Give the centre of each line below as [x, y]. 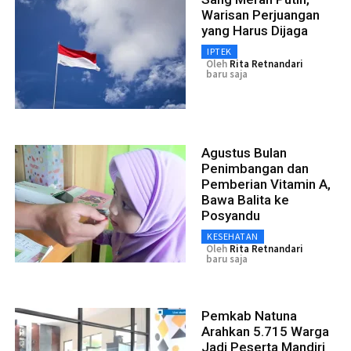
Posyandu [231, 216]
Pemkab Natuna [249, 316]
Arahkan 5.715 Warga [265, 332]
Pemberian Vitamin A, [266, 185]
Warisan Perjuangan [261, 15]
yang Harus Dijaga [255, 31]
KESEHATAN [233, 237]
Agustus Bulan [244, 153]
